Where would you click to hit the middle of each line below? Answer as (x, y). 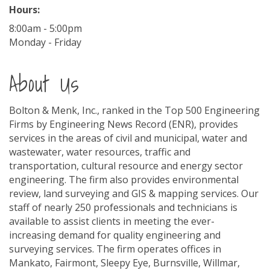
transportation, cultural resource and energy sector (126, 166)
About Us (44, 84)
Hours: (24, 10)
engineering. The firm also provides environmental (124, 180)
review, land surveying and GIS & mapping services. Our (134, 193)
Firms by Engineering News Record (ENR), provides (124, 124)
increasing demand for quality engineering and (115, 235)
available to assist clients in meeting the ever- (112, 221)
